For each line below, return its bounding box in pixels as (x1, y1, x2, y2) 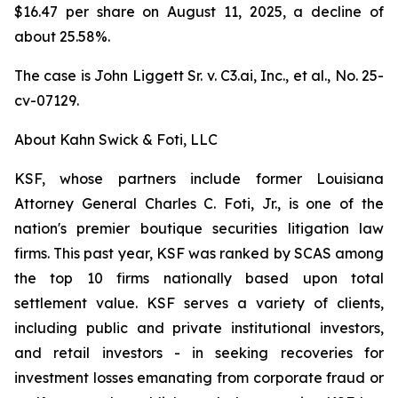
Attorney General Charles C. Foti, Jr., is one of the (14, 195, 384, 212)
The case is (14, 67, 95, 84)
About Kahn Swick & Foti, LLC (14, 131, 218, 148)
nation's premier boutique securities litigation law (14, 219, 384, 237)
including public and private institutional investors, (14, 319, 384, 337)
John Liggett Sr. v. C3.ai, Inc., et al (94, 67, 325, 84)
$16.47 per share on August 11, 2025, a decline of (14, 3, 384, 20)
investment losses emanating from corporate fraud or (14, 369, 384, 386)
